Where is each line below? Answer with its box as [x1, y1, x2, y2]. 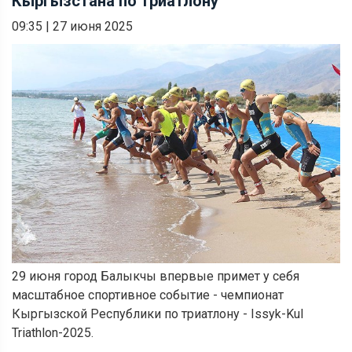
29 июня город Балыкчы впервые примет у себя [12, 268, 299, 284]
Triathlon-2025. [12, 324, 93, 340]
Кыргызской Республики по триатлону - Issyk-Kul [12, 306, 303, 321]
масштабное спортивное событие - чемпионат [12, 287, 284, 302]
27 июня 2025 [53, 18, 133, 34]
